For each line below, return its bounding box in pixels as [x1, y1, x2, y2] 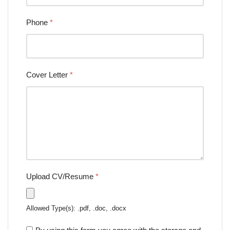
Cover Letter [26, 70, 70, 79]
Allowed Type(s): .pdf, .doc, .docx [26, 204, 126, 212]
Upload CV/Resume [26, 171, 95, 181]
